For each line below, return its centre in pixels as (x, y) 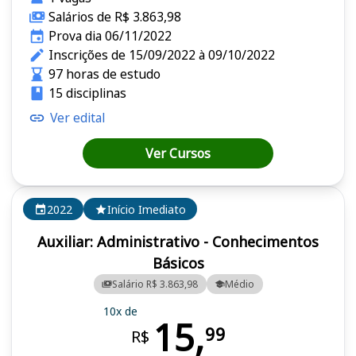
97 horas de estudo (104, 74)
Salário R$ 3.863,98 (155, 284)
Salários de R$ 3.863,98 (114, 17)
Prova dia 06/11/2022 (110, 36)
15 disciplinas (87, 93)
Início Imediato (147, 209)
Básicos (178, 263)
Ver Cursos (178, 154)
